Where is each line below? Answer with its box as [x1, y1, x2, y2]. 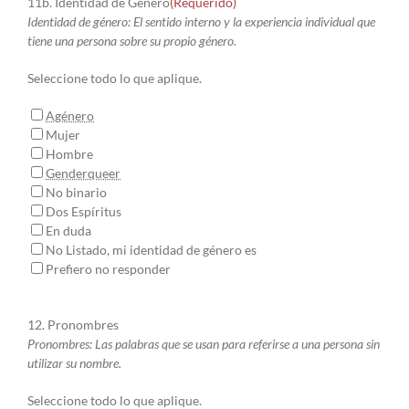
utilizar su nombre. [27, 355, 121, 372]
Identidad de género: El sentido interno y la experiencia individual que [27, 14, 375, 30]
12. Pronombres [27, 317, 119, 333]
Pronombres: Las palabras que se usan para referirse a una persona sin [27, 336, 380, 352]
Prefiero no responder [46, 261, 171, 278]
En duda [46, 223, 91, 239]
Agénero [46, 108, 94, 124]
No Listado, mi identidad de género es [46, 242, 257, 258]
